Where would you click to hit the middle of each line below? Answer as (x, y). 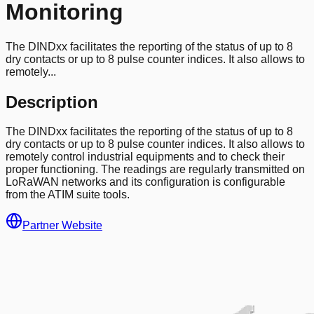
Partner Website (62, 226)
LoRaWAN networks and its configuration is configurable (145, 182)
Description (52, 102)
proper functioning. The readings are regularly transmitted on (155, 170)
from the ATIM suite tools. (68, 195)
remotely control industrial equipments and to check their (145, 157)
